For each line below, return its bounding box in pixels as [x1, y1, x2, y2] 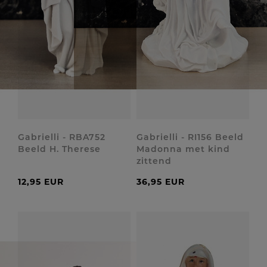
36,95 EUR [136, 176, 185, 187]
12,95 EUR [18, 176, 64, 187]
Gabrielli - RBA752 [18, 132, 105, 142]
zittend [136, 156, 172, 166]
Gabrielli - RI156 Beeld [136, 132, 244, 142]
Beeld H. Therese [18, 144, 101, 154]
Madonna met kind [136, 144, 230, 154]
